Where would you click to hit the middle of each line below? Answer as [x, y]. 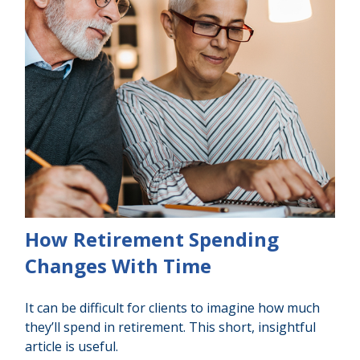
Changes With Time [119, 266]
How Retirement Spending [152, 239]
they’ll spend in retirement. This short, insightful [171, 327]
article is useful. [72, 347]
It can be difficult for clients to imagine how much [173, 308]
